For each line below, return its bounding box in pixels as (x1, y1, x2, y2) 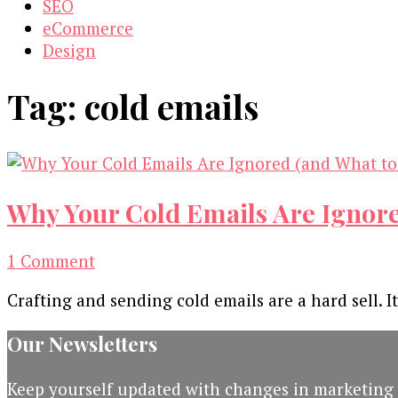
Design (43, 39, 96, 61)
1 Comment (7, 250, 95, 273)
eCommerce (43, 17, 133, 39)
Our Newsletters (7, 330, 157, 358)
